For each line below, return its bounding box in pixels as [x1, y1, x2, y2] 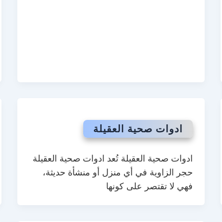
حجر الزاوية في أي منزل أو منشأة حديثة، [43, 167, 193, 177]
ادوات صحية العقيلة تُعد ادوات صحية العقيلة [33, 154, 193, 164]
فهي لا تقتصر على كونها [106, 181, 193, 191]
